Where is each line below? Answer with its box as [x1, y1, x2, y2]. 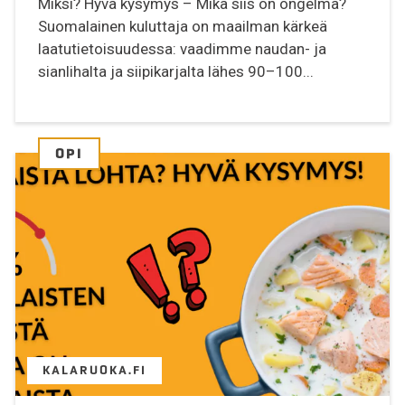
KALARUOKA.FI [42, 362, 147, 378]
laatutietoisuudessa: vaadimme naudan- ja [38, 40, 327, 59]
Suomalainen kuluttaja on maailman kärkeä [38, 17, 328, 36]
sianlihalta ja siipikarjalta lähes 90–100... [38, 62, 315, 81]
